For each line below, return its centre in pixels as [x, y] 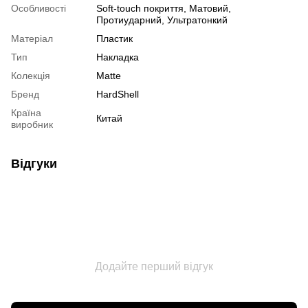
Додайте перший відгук [154, 266]
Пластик [114, 38]
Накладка [118, 57]
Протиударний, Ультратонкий [162, 20]
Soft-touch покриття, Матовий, [164, 8]
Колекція [31, 75]
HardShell [118, 94]
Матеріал [32, 38]
